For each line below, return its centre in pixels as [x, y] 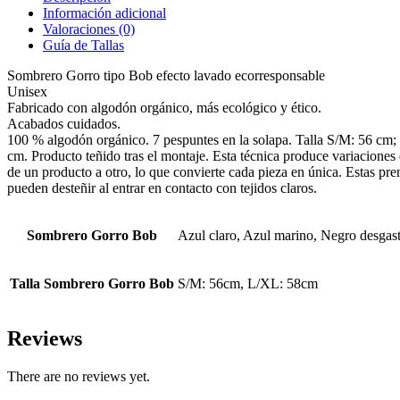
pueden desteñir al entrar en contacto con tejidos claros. [162, 187]
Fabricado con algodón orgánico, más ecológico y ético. [164, 107]
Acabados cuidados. [64, 123]
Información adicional [104, 12]
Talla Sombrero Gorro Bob [92, 283]
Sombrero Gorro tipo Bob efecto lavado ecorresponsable [166, 75]
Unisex [27, 91]
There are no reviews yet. [79, 376]
